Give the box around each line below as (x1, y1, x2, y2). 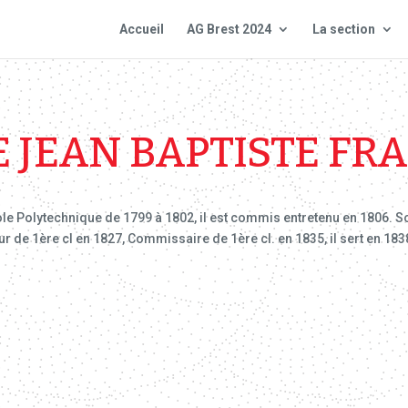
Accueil (118, 22, 164, 36)
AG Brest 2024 (186, 22, 271, 36)
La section (311, 22, 375, 36)
